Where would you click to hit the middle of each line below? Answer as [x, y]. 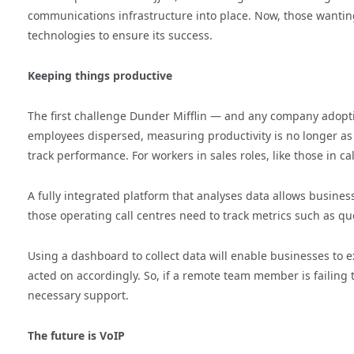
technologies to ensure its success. [120, 36]
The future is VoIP [76, 336]
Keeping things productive [100, 76]
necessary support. [78, 296]
